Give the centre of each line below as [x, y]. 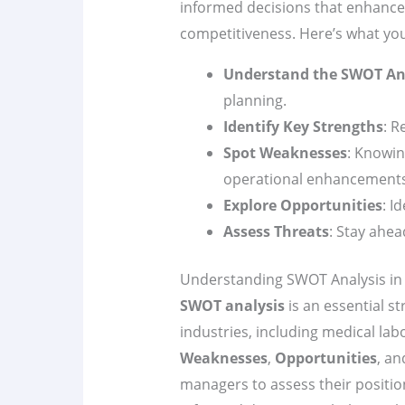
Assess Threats [276, 232]
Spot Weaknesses [285, 153]
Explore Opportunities [302, 206]
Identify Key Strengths [303, 127]
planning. [254, 101]
